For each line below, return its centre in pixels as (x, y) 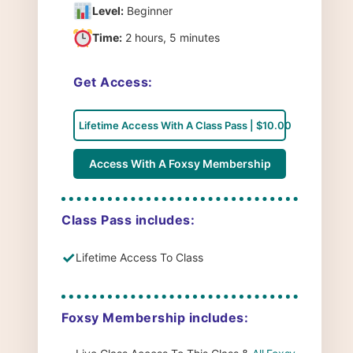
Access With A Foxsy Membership (180, 163)
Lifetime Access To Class (139, 257)
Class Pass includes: (128, 219)
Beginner (148, 11)
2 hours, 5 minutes (171, 37)
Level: (108, 11)
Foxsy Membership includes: (155, 317)
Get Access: (113, 82)
